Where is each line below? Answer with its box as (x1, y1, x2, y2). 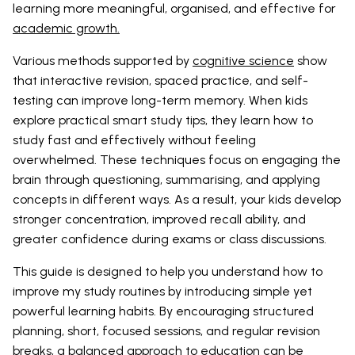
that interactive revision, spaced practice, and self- (13, 72, 308, 88)
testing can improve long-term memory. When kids (13, 92, 307, 108)
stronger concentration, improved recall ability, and (13, 211, 306, 227)
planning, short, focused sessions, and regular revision (13, 323, 320, 338)
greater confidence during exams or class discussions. (13, 231, 326, 246)
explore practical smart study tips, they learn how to (13, 112, 313, 128)
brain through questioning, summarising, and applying (13, 171, 320, 187)
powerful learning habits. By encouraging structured (13, 303, 314, 319)
